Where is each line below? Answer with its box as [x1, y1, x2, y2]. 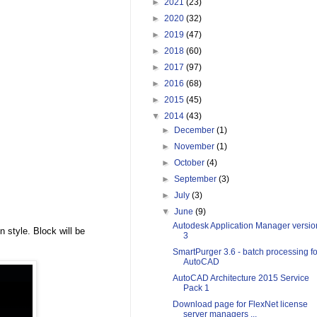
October [174, 158, 207, 168]
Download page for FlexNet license [172, 299, 308, 310]
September [174, 174, 219, 185]
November [174, 142, 217, 152]
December [174, 125, 217, 136]
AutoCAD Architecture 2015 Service [172, 273, 309, 284]
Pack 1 [183, 283, 209, 294]
